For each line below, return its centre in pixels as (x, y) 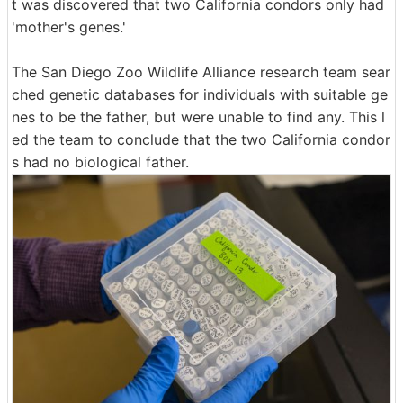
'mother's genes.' (69, 27)
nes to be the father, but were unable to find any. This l (198, 116)
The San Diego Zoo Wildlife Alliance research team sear (201, 72)
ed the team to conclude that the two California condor (201, 139)
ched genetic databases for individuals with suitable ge (200, 94)
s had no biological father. (100, 161)
